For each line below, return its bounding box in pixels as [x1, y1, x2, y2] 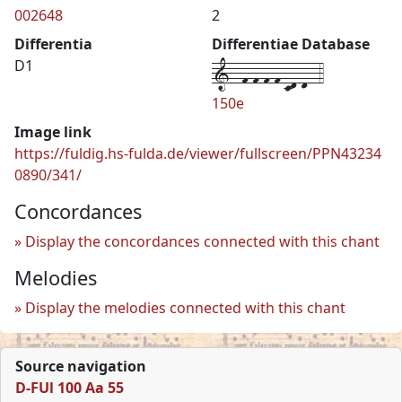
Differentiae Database [212, 33, 370, 54]
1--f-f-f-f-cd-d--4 [212, 52, 323, 94]
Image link [14, 121, 92, 142]
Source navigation [15, 355, 146, 376]
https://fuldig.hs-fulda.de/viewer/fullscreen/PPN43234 [14, 143, 381, 163]
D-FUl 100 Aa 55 [15, 377, 124, 398]
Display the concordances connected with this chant [25, 231, 380, 251]
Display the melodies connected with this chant [25, 297, 345, 318]
